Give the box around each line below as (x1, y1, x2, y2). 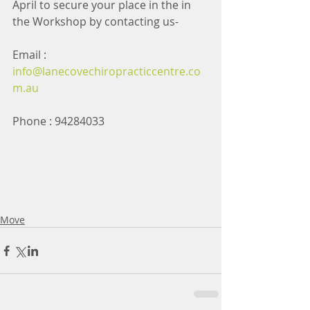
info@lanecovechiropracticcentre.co (12, 64, 201, 80)
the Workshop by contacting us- (12, 14, 181, 30)
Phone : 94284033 (12, 113, 104, 129)
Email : (12, 47, 52, 63)
